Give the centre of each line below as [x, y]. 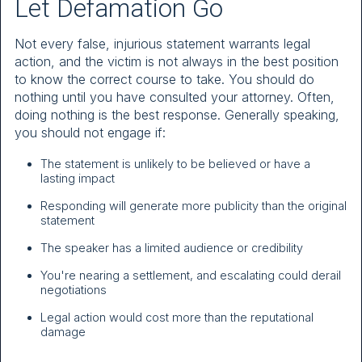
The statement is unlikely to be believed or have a [175, 163]
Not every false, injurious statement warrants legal [162, 43]
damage [63, 331]
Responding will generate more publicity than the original [194, 205]
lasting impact [78, 178]
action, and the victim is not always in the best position [177, 61]
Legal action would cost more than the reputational [177, 317]
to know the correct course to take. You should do [164, 79]
